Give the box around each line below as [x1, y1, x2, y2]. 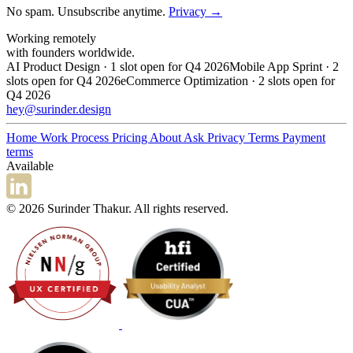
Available [6, 159, 54, 173]
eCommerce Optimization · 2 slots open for [121, 74, 335, 88]
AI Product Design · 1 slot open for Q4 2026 [6, 60, 229, 74]
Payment [282, 131, 325, 145]
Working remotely [6, 32, 96, 46]
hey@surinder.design [6, 102, 111, 117]
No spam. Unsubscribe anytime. [6, 5, 169, 19]
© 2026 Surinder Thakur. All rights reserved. [6, 202, 229, 216]
